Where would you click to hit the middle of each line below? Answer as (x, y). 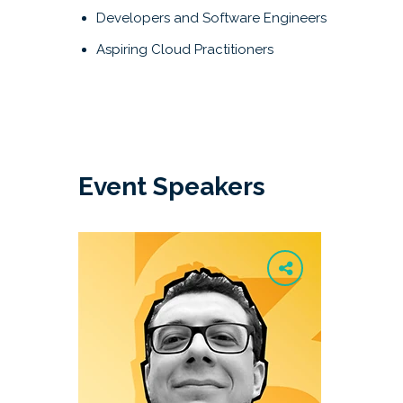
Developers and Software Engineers (211, 18)
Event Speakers (172, 187)
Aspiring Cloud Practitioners (185, 49)
